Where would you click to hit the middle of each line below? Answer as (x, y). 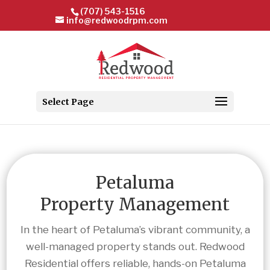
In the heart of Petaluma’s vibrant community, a (135, 230)
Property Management (135, 205)
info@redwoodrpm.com (117, 20)
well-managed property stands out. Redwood (135, 247)
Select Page (68, 102)
